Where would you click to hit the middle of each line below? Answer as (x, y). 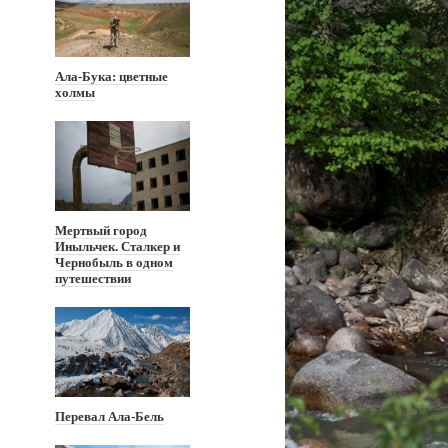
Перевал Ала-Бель (109, 416)
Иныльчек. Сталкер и (117, 246)
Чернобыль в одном (114, 262)
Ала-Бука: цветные (111, 76)
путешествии (93, 278)
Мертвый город (101, 230)
